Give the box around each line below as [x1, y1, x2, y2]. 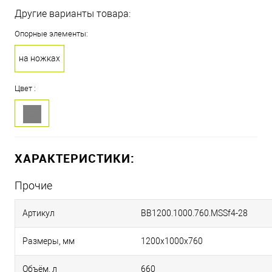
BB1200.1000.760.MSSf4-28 [141, 208, 248, 219]
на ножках [19, 53, 60, 64]
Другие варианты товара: [15, 8, 131, 20]
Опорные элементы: [15, 29, 88, 39]
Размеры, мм [22, 236, 75, 246]
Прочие [15, 179, 52, 192]
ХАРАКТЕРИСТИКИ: [15, 150, 135, 167]
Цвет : [15, 84, 36, 93]
